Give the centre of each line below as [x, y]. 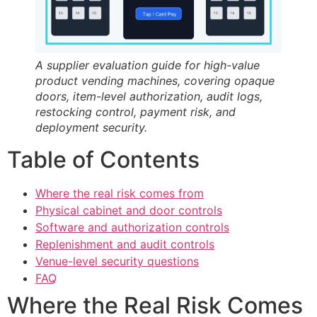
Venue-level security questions [117, 261]
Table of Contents [103, 160]
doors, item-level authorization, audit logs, [149, 97]
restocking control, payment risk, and [136, 112]
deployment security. [91, 128]
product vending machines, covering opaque [155, 81]
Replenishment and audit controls [125, 244]
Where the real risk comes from [120, 194]
